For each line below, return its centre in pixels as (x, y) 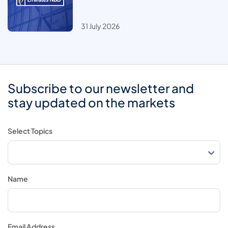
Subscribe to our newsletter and (101, 88)
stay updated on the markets (91, 103)
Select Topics (30, 131)
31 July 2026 (100, 26)
